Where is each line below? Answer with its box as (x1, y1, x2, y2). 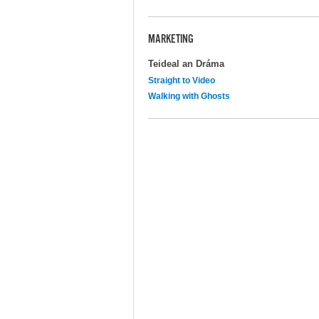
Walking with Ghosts (148, 90, 230, 101)
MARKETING (148, 33, 194, 48)
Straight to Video (148, 75, 215, 85)
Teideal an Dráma (148, 58, 224, 69)
